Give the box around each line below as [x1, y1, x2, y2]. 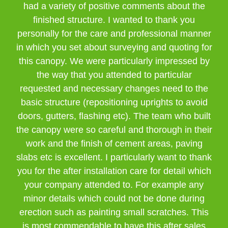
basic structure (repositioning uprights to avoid [20, 97, 208, 107]
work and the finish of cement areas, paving [25, 138, 203, 149]
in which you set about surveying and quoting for [16, 42, 212, 52]
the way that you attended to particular [36, 70, 192, 80]
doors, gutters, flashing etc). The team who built [17, 111, 211, 121]
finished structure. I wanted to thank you [33, 15, 195, 25]
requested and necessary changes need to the [20, 83, 208, 94]
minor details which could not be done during [23, 193, 205, 204]
